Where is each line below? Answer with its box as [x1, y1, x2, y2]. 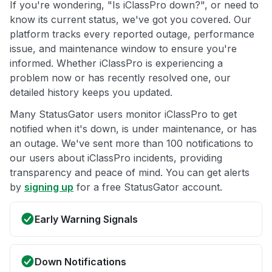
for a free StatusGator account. [73, 181, 222, 194]
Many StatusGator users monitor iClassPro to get [10, 108, 237, 121]
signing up [24, 181, 73, 194]
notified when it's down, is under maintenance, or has [10, 123, 257, 135]
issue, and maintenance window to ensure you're [10, 42, 237, 55]
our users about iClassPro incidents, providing [10, 152, 222, 165]
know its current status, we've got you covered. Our [10, 13, 251, 26]
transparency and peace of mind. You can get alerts [10, 166, 250, 179]
